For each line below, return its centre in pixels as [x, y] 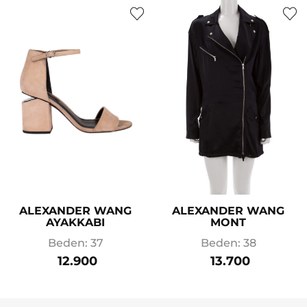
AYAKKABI [75, 223]
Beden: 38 [228, 243]
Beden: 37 [75, 243]
